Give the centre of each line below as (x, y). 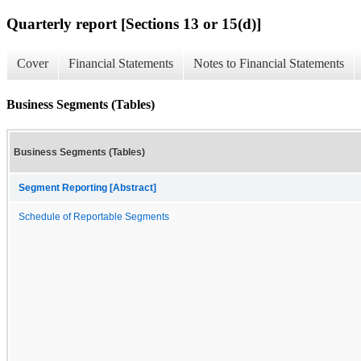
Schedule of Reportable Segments (94, 216)
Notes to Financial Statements (269, 64)
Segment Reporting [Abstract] (87, 187)
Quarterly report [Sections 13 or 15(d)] (134, 23)
